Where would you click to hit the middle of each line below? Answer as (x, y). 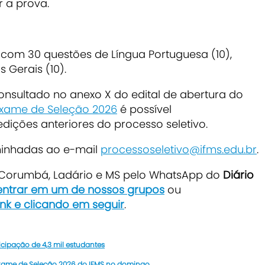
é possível (144, 109)
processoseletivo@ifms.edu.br (179, 149)
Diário (238, 174)
